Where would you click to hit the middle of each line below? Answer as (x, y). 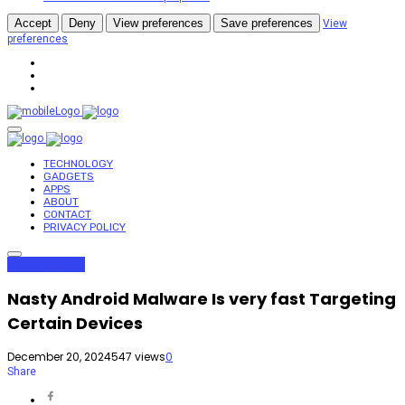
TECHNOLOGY (78, 164)
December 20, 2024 (59, 357)
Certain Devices (75, 324)
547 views (138, 357)
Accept (33, 24)
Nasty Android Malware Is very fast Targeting (202, 299)
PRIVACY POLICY (85, 227)
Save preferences (267, 24)
